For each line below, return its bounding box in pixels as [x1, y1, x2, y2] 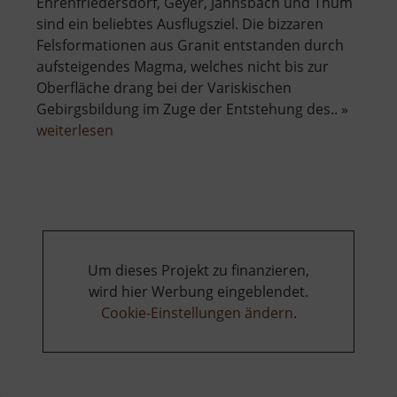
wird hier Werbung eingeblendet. [89, 282, 308, 302]
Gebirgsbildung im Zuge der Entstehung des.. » [36, 99, 348, 120]
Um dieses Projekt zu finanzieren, [88, 261, 309, 281]
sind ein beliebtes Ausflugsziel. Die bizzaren [36, 14, 323, 35]
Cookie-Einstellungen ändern [100, 303, 293, 323]
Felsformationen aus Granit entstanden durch [36, 35, 344, 56]
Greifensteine [113, 141, 203, 161]
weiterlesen [36, 121, 113, 141]
